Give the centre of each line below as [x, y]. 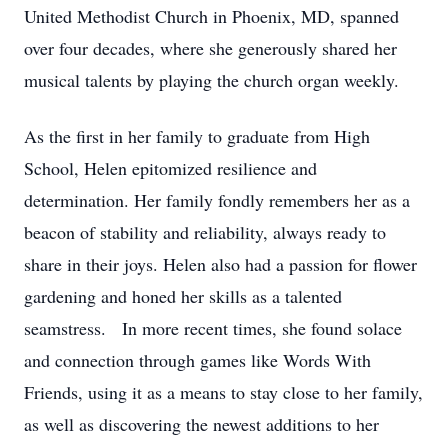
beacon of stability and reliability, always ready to [205, 232]
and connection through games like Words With [197, 360]
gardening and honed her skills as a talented [183, 296]
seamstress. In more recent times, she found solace [213, 328]
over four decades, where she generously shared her [210, 48]
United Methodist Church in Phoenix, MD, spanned [211, 16]
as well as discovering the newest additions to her [201, 424]
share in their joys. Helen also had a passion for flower [220, 264]
